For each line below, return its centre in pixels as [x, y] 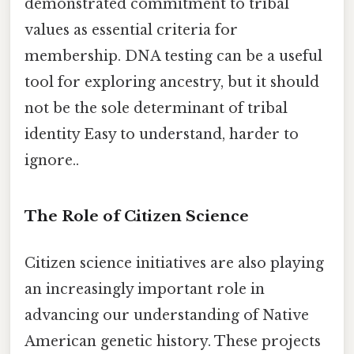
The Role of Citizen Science [137, 216]
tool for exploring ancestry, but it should [172, 83]
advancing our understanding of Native [167, 316]
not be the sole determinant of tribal [156, 109]
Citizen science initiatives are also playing [174, 264]
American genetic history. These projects [173, 342]
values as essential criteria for [131, 30]
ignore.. [52, 161]
